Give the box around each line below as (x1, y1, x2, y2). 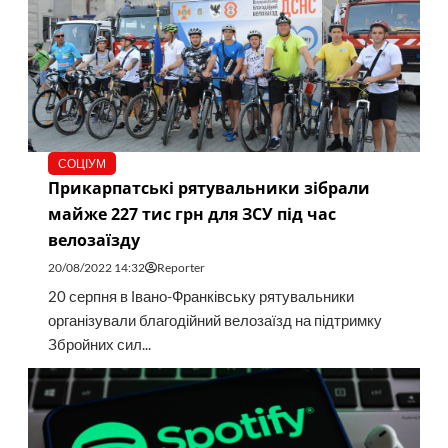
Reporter (156, 260, 205, 276)
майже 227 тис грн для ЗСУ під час (47, 203, 336, 226)
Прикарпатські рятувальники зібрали (47, 177, 370, 200)
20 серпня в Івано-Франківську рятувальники (47, 288, 354, 306)
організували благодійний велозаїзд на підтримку (47, 312, 382, 330)
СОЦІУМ (57, 156, 106, 172)
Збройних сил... (47, 336, 151, 354)
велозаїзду (47, 229, 140, 252)
